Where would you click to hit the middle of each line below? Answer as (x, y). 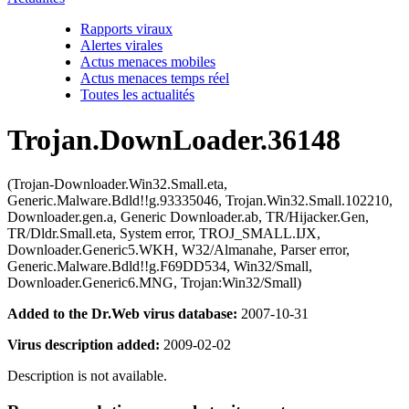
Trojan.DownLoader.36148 (174, 139)
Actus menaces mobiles (148, 62)
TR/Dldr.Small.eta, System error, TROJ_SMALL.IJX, (164, 233)
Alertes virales (121, 46)
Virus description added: (84, 345)
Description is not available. (87, 376)
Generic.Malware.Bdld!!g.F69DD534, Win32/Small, (160, 266)
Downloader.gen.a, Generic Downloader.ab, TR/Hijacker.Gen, (188, 217)
